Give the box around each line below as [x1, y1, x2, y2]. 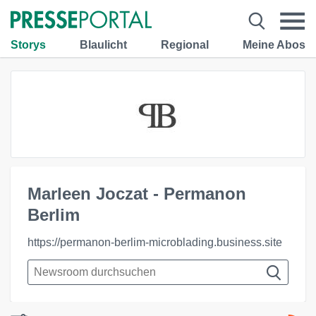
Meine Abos [243, 38, 305, 51]
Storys [11, 38, 46, 51]
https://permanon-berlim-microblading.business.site [28, 236, 282, 248]
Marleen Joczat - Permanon [28, 184, 246, 203]
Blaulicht [80, 38, 127, 51]
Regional [161, 38, 209, 51]
